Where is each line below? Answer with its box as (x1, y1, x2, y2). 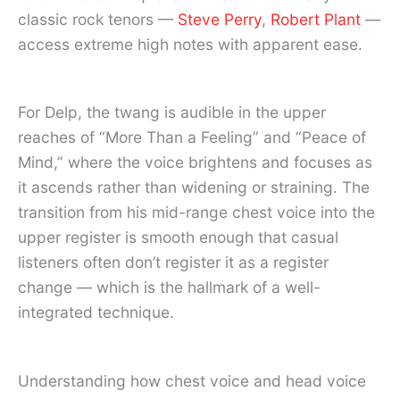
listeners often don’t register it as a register (18, 253, 329, 272)
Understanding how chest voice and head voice (18, 371, 366, 391)
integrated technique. (18, 303, 174, 322)
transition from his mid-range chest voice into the (18, 203, 375, 222)
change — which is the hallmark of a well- (18, 278, 321, 297)
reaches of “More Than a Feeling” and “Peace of (18, 128, 366, 147)
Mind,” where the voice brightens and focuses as (18, 153, 372, 172)
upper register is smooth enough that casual (18, 228, 338, 247)
